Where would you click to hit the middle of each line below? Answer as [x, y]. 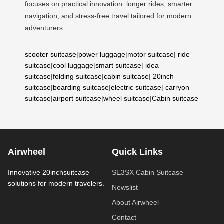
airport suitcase [77, 98]
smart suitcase [118, 65]
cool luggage [73, 65]
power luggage [102, 54]
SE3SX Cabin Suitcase [148, 172]
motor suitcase [151, 54]
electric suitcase [136, 87]
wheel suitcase [127, 98]
